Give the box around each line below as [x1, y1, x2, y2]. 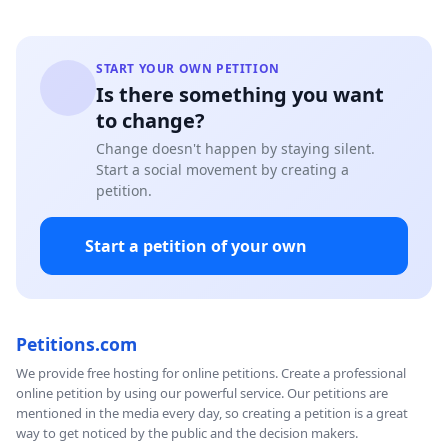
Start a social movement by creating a [96, 159, 349, 179]
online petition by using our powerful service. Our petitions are [16, 383, 388, 402]
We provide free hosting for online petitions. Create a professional [16, 363, 406, 382]
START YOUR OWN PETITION [96, 59, 280, 77]
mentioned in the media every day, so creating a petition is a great [16, 403, 408, 422]
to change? [96, 106, 205, 134]
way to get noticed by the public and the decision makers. [16, 423, 358, 442]
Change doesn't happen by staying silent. [96, 138, 375, 158]
